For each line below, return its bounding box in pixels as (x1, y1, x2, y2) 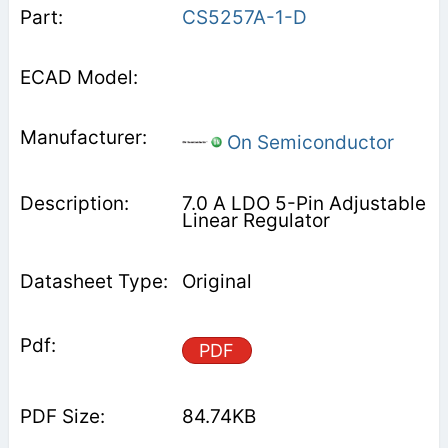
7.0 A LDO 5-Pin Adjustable (181, 191, 426, 215)
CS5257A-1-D (181, 5, 307, 29)
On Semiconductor (221, 130, 394, 154)
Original (181, 269, 252, 293)
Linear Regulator (181, 208, 330, 232)
